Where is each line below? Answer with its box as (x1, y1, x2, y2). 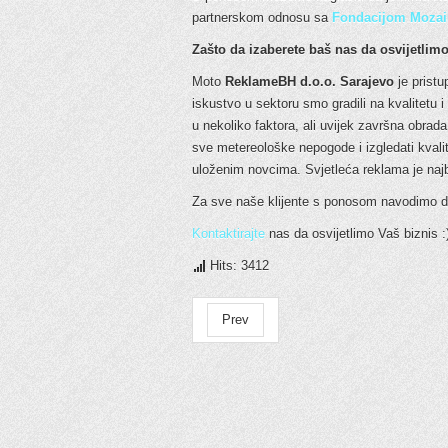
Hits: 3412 (206, 258, 269, 273)
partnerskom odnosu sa (192, 10, 332, 25)
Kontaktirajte (192, 226, 269, 241)
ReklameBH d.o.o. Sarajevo (225, 74, 394, 89)
